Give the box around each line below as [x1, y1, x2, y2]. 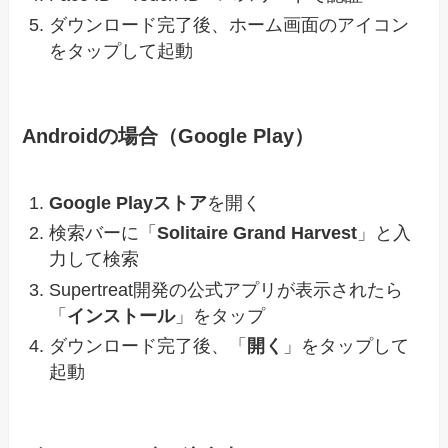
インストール [67, 305, 176, 326]
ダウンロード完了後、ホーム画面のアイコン [49, 15, 410, 36]
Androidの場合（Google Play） [22, 125, 315, 148]
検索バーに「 [49, 223, 158, 244]
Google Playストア [49, 192, 208, 213]
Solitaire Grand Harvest [157, 223, 358, 244]
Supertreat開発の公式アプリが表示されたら [49, 279, 404, 300]
